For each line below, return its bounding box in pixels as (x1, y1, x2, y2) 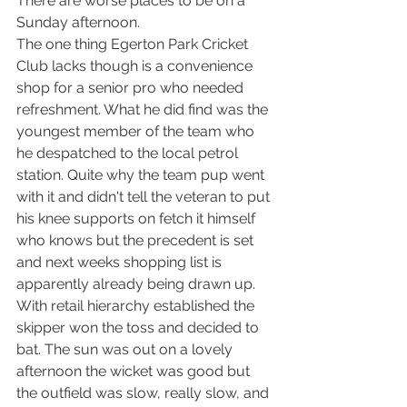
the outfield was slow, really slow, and (16, 384, 273, 402)
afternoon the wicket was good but (16, 362, 253, 380)
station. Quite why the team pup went (16, 166, 268, 184)
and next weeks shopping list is (16, 253, 225, 271)
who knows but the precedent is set (16, 232, 257, 249)
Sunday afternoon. (16, 14, 144, 31)
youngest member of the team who (16, 123, 258, 140)
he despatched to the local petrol (16, 144, 242, 162)
